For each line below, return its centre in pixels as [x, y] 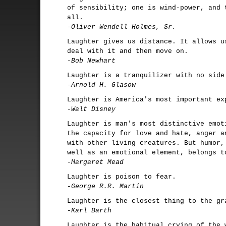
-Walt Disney [91, 109]
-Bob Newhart [91, 61]
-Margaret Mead [95, 162]
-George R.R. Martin [105, 186]
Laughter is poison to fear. [122, 177]
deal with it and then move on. [128, 51]
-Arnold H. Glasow [101, 85]
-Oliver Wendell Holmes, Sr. [122, 27]
